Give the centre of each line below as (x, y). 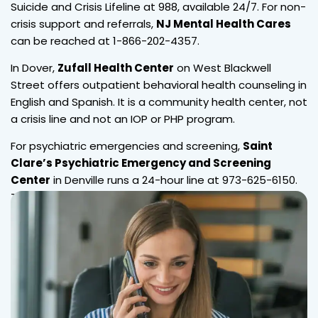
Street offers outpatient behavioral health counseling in (159, 84)
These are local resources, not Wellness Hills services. (150, 197)
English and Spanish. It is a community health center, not (159, 102)
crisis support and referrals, (83, 23)
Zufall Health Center (116, 67)
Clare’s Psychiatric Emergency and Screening (141, 163)
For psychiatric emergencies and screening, (127, 146)
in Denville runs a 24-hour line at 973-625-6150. (174, 180)
